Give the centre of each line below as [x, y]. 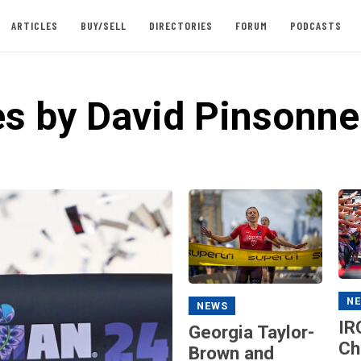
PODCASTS [315, 25]
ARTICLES [34, 25]
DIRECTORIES [180, 25]
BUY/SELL [103, 25]
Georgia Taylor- [251, 332]
